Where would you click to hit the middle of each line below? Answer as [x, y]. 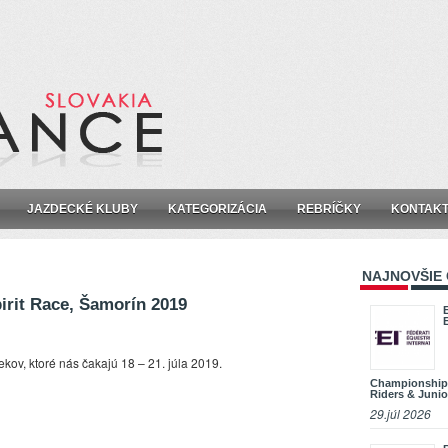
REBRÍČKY [329, 209]
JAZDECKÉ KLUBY [82, 209]
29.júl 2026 [400, 414]
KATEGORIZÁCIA [217, 209]
